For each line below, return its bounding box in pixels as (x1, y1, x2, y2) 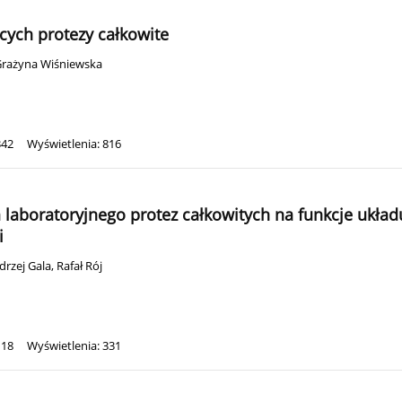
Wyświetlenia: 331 (27, 338, 121, 354)
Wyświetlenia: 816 (27, 136, 121, 153)
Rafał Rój (57, 258, 102, 275)
